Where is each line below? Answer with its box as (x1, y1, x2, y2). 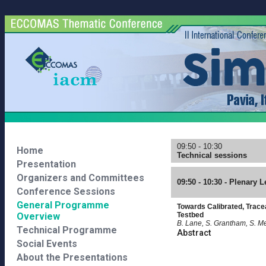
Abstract (177, 227, 211, 238)
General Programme (17, 199, 109, 211)
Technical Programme (17, 224, 117, 236)
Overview (17, 211, 60, 222)
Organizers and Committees (17, 172, 144, 183)
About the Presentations (17, 252, 128, 263)
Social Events (17, 238, 77, 249)
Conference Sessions (17, 186, 115, 197)
